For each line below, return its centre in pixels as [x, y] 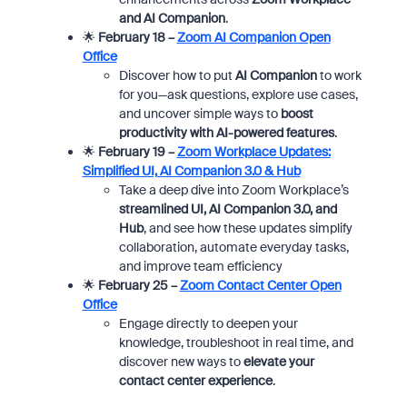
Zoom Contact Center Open [260, 285]
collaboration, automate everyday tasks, [233, 247]
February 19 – [137, 152]
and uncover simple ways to [199, 114]
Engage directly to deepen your [208, 323]
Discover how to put [177, 75]
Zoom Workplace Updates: [253, 152]
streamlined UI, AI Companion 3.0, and [228, 209]
